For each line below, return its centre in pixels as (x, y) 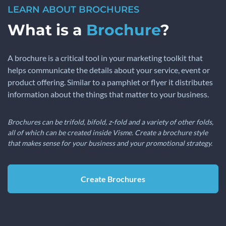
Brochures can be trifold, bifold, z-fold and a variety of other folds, (110, 122)
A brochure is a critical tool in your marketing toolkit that (105, 58)
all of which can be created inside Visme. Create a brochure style (108, 133)
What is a (47, 30)
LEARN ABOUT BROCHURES (73, 10)
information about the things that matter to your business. (108, 94)
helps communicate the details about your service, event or (109, 70)
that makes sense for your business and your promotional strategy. (110, 143)
